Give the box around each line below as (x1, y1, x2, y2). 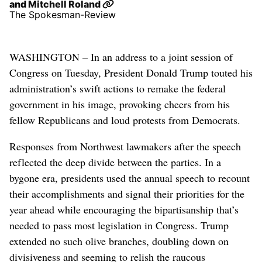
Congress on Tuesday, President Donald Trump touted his (9, 65, 253, 80)
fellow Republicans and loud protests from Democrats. (9, 112, 240, 127)
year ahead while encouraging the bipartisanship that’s (9, 202, 239, 216)
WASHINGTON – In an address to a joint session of (9, 49, 233, 64)
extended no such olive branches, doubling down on (9, 233, 229, 248)
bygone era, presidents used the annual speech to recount (9, 170, 250, 185)
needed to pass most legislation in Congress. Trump (9, 218, 229, 232)
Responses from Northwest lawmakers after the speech (9, 139, 241, 153)
